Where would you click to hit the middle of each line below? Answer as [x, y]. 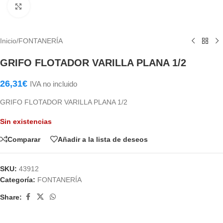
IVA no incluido [54, 84]
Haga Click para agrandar [68, 6]
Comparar [24, 139]
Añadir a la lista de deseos [103, 139]
